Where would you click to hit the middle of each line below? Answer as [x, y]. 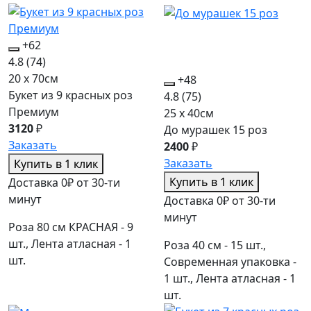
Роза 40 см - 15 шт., [215, 245]
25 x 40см [189, 114]
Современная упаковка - [230, 262]
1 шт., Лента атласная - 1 [230, 279]
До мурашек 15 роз [216, 130]
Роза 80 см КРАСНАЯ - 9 [71, 227]
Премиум [34, 112]
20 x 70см [33, 79]
